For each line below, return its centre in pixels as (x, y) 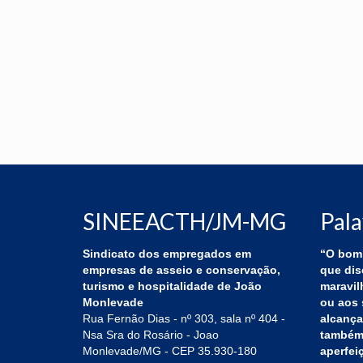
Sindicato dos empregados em (167, 254)
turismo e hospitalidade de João (172, 286)
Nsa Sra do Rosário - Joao (151, 335)
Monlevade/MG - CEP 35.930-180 (170, 351)
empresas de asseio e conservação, (181, 270)
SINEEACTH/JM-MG (184, 222)
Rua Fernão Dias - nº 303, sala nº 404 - (184, 319)
